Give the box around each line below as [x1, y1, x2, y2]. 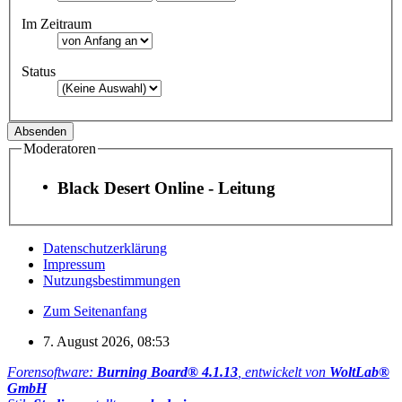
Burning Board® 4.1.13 [97, 363, 238, 380]
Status [22, 63, 56, 79]
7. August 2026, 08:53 [43, 333, 170, 349]
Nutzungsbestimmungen [43, 272, 180, 288]
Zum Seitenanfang [43, 302, 147, 319]
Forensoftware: [7, 363, 97, 380]
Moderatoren [23, 140, 96, 156]
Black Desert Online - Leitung [57, 178, 275, 197]
